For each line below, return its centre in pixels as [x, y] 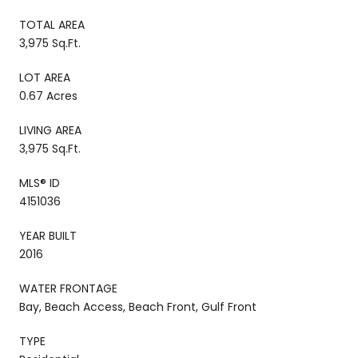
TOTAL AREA [52, 24]
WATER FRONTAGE [68, 288]
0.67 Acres [48, 95]
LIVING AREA [50, 130]
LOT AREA [45, 77]
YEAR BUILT [48, 235]
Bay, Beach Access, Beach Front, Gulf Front [138, 306]
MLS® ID [40, 183]
